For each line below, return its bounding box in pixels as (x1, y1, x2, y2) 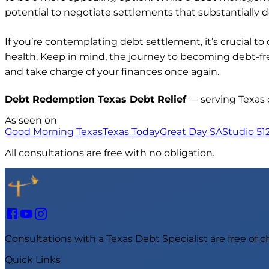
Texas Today (103, 126, 160, 138)
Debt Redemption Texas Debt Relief (5, 94, 186, 106)
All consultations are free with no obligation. (5, 147, 214, 159)
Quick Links (5, 254, 61, 266)
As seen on (5, 115, 57, 127)
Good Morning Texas (5, 126, 103, 138)
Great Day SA (160, 126, 222, 138)
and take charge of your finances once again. (5, 66, 219, 78)
